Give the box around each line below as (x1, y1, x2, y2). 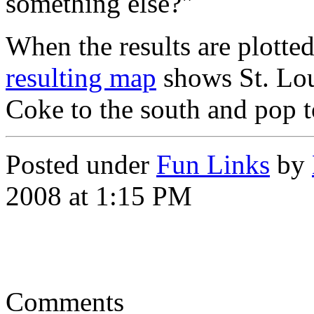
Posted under (6, 149, 156, 179)
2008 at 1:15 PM (6, 180, 192, 211)
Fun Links (156, 149, 270, 179)
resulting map (6, 62, 156, 93)
